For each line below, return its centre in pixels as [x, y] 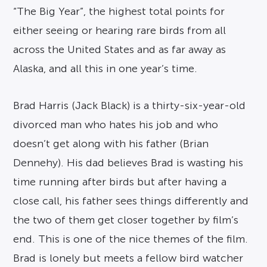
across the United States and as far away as [120, 49]
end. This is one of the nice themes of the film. [131, 239]
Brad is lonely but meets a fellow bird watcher [128, 258]
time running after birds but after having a [120, 182]
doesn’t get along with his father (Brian [111, 144]
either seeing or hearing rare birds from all [120, 30]
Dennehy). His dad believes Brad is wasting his [128, 163]
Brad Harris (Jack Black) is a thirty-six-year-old [130, 105]
